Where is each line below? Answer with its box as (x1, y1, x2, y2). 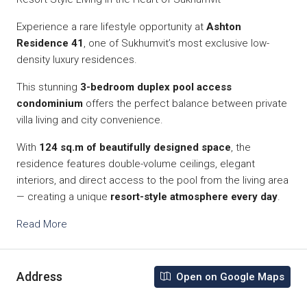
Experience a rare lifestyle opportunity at (16, 20, 206, 33)
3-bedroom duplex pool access (80, 80, 232, 93)
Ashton (206, 20, 241, 33)
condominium (16, 97, 83, 110)
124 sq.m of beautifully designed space (39, 140, 231, 153)
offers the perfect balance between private (83, 97, 287, 110)
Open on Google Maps (173, 270, 284, 283)
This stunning (16, 80, 80, 93)
